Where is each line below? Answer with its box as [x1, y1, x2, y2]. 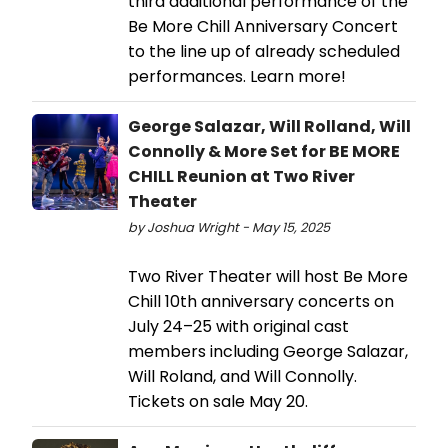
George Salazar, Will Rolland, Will [128, 115, 411, 139]
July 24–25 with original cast [128, 315, 349, 339]
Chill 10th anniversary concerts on [128, 290, 394, 314]
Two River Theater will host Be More [128, 265, 408, 289]
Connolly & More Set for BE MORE [128, 140, 400, 164]
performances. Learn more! [128, 65, 346, 89]
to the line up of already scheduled [128, 40, 400, 64]
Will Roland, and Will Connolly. [128, 365, 357, 389]
